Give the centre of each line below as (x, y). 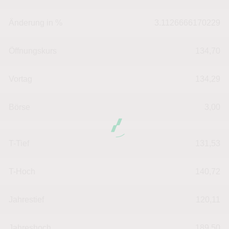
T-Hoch (22, 171)
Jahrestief (26, 200)
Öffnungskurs (33, 51)
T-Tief (19, 143)
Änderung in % (36, 23)
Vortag (20, 79)
